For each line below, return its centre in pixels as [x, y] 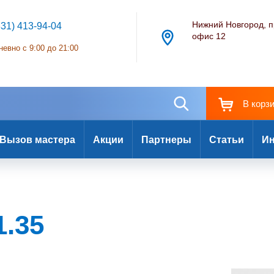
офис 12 [209, 36]
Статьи [227, 139]
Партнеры [166, 139]
